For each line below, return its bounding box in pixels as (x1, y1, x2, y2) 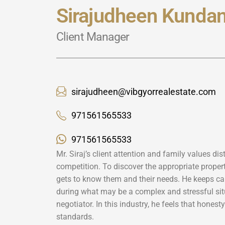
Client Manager (56, 30, 130, 44)
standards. (56, 211, 94, 221)
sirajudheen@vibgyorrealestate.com (71, 86, 216, 97)
